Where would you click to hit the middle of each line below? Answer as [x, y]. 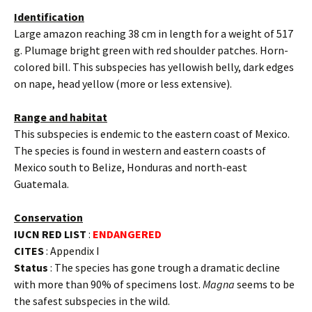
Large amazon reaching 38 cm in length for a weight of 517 [154, 33]
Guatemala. [41, 184]
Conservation [48, 217]
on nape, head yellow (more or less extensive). [123, 83]
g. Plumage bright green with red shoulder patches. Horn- [151, 50]
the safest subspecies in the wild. [92, 301]
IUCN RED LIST [50, 234]
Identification [49, 16]
